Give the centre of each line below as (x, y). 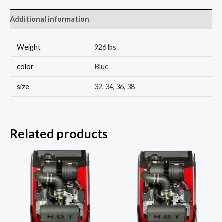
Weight (29, 47)
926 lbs (105, 47)
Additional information (50, 19)
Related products (59, 134)
